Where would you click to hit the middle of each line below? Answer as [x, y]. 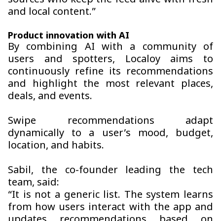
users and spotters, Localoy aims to [110, 60]
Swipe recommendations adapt [110, 122]
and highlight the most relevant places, [110, 85]
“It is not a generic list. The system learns [110, 196]
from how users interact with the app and [110, 208]
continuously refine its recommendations [110, 72]
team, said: [34, 183]
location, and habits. [56, 146]
